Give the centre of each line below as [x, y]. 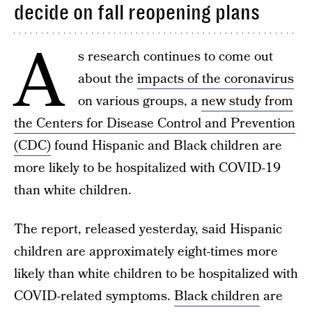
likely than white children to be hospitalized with [156, 274]
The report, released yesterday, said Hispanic [148, 229]
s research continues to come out [175, 57]
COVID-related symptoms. [94, 296]
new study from [247, 101]
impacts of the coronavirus [216, 79]
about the [108, 79]
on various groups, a [140, 101]
